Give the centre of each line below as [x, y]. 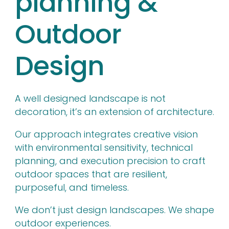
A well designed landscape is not [90, 98]
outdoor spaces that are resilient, [91, 174]
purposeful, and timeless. [72, 187]
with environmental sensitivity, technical [104, 147]
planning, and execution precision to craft [110, 161]
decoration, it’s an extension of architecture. [114, 112]
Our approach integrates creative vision [106, 134]
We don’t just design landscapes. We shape [114, 210]
